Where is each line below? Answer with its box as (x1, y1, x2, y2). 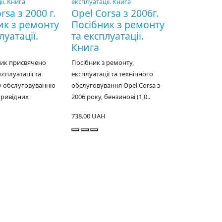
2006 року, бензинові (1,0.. (71, 92, 151, 102)
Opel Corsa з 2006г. (71, 6, 159, 20)
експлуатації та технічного (71, 69, 154, 79)
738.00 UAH (71, 111, 106, 121)
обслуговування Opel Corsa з (71, 81, 161, 90)
